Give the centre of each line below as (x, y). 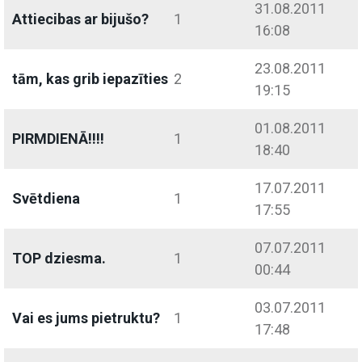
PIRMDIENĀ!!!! (58, 139)
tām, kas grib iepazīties (90, 79)
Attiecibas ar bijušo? (80, 19)
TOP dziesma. (59, 259)
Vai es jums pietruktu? (86, 318)
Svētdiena (46, 199)
